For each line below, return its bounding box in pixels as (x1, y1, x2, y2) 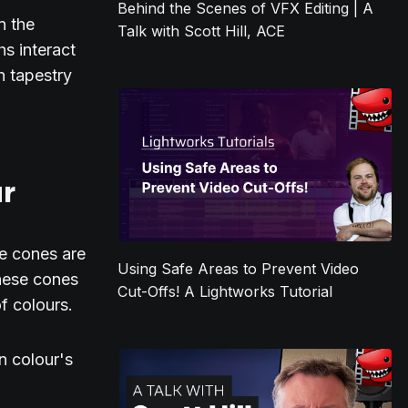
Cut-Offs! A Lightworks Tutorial (117, 282, 333, 301)
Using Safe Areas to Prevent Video (117, 260, 360, 279)
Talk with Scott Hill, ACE (117, 22, 286, 41)
